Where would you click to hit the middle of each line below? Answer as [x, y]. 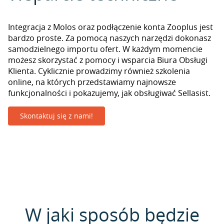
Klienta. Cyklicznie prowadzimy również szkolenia [99, 71]
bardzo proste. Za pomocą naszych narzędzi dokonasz [109, 38]
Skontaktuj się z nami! [56, 116]
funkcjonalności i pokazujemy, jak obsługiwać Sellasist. [109, 93]
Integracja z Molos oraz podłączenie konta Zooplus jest [110, 27]
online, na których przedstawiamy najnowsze [92, 82]
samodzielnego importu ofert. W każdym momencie [105, 49]
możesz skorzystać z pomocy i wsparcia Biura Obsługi [108, 60]
